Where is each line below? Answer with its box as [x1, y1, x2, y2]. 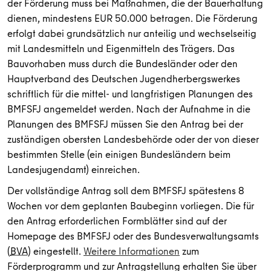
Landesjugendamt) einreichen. [7, 162, 140, 176]
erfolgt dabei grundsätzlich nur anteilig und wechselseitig [7, 26, 256, 40]
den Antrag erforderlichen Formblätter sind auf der [7, 214, 227, 227]
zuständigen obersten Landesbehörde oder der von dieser [7, 132, 259, 146]
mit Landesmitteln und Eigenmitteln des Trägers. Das [7, 41, 235, 55]
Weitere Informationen [83, 244, 180, 258]
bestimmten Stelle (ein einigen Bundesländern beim [7, 147, 230, 161]
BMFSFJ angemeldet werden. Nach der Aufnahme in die [7, 102, 250, 116]
